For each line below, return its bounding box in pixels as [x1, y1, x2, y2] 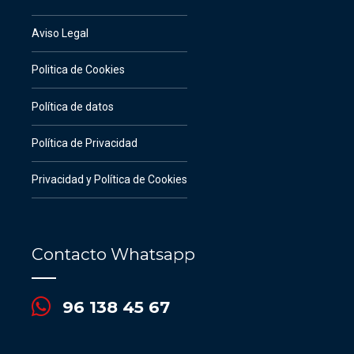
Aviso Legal [32, 26, 88, 40]
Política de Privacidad [32, 136, 137, 149]
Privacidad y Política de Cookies [32, 173, 187, 186]
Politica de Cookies [32, 63, 125, 77]
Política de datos [32, 100, 114, 113]
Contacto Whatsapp [32, 244, 195, 265]
